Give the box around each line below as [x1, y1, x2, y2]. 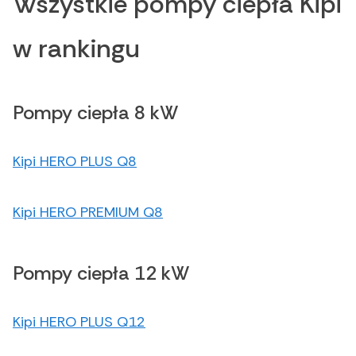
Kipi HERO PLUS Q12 [13, 312, 145, 332]
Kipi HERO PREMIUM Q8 [13, 203, 163, 222]
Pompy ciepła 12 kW [13, 261, 190, 286]
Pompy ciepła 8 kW [13, 100, 179, 126]
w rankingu [13, 32, 140, 66]
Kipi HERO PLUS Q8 [13, 152, 137, 172]
